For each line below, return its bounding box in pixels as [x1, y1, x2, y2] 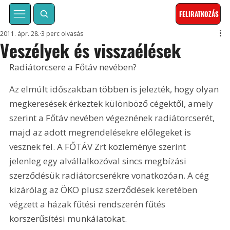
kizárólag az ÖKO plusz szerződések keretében [9, 184, 200, 196]
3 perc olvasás [41, 29, 84, 39]
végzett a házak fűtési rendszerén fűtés [9, 198, 168, 210]
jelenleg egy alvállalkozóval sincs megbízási [9, 155, 189, 167]
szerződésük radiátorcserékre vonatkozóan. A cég [9, 169, 212, 182]
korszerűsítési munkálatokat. [9, 213, 127, 225]
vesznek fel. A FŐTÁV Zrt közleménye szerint [9, 141, 188, 153]
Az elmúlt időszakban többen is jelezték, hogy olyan [9, 83, 221, 95]
